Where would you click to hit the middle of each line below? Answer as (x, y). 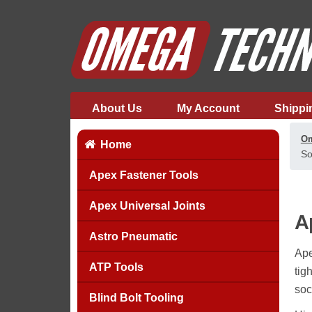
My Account (208, 108)
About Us (117, 108)
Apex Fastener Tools (143, 175)
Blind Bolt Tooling (136, 298)
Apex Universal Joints (147, 206)
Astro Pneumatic (133, 236)
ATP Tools (116, 267)
